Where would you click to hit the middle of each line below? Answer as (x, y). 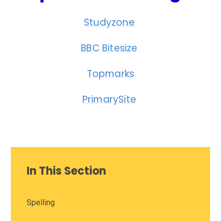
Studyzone (110, 23)
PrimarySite (109, 100)
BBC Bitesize (110, 48)
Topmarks (110, 74)
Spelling (41, 203)
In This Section (67, 171)
